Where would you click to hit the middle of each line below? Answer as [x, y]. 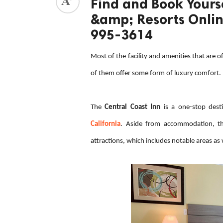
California [106, 124]
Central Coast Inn [133, 107]
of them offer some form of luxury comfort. [156, 73]
